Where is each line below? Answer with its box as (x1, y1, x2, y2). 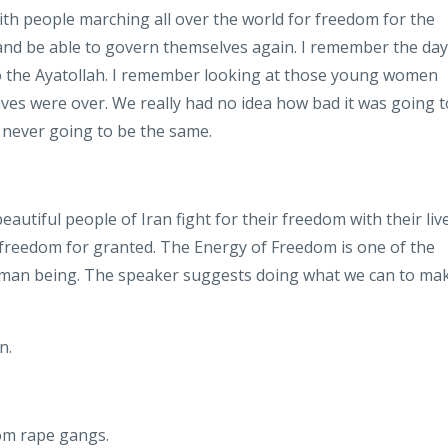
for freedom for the (288, 7, 435, 30)
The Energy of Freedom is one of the (160, 235, 435, 258)
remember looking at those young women (117, 63, 438, 86)
